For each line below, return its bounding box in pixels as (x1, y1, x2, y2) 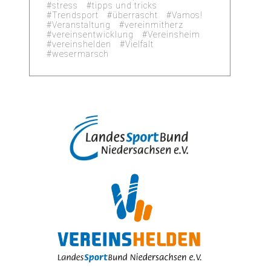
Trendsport (52, 10, 99, 20)
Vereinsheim (148, 29, 201, 39)
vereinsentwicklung (52, 29, 134, 39)
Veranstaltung (52, 19, 111, 30)
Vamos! (172, 10, 203, 20)
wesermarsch (52, 48, 109, 59)
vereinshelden (52, 39, 112, 49)
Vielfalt (125, 39, 154, 49)
